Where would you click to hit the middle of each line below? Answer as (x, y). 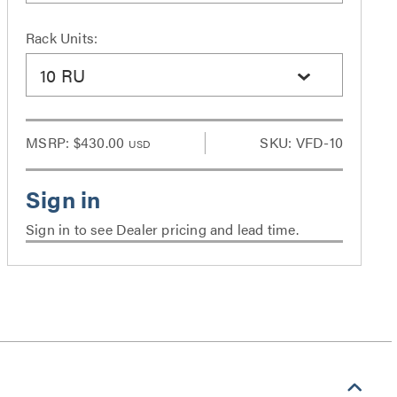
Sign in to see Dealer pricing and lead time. (162, 229)
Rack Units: (62, 38)
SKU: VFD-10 (301, 142)
